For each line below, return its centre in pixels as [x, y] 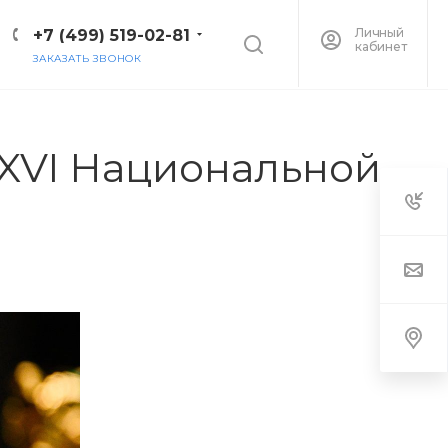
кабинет [381, 46]
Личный [379, 32]
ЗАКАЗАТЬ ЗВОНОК [87, 58]
